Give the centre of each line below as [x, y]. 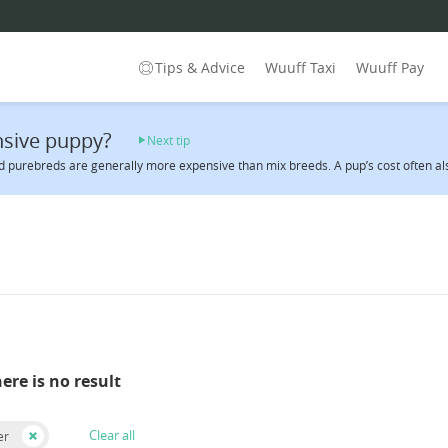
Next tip [168, 140]
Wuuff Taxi [300, 67]
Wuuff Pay [390, 67]
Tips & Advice [200, 67]
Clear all [112, 435]
